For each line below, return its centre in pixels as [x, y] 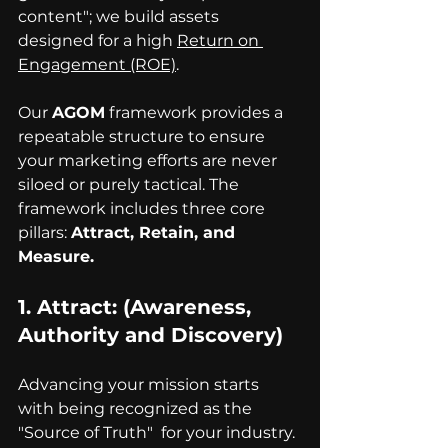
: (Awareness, [184, 307]
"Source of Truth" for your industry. [158, 433]
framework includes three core [143, 209]
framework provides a [196, 113]
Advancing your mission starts [140, 385]
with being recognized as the [137, 409]
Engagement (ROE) [97, 65]
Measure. [56, 257]
